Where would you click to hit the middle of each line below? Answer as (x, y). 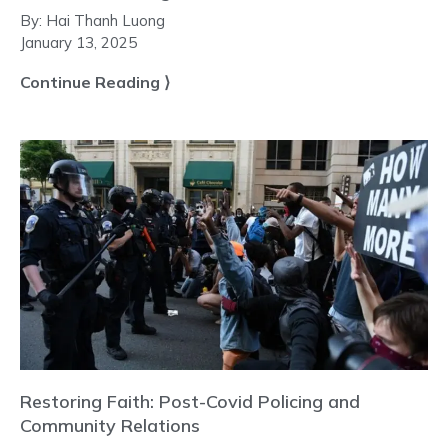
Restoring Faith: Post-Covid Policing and (190, 402)
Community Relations (110, 426)
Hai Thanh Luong (105, 21)
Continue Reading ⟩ (95, 82)
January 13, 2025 (78, 43)
